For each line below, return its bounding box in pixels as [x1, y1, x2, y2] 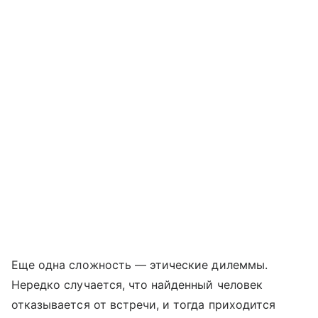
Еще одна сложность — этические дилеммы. [11, 258, 268, 273]
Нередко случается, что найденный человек [11, 278, 263, 292]
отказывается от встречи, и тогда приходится [11, 297, 276, 312]
